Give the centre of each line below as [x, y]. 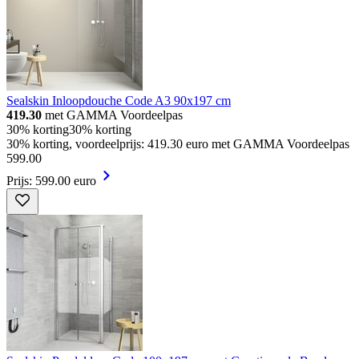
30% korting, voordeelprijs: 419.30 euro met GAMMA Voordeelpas [178, 143]
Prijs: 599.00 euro [51, 180]
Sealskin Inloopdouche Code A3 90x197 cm [119, 100]
